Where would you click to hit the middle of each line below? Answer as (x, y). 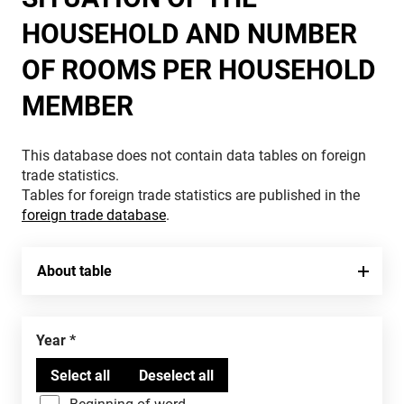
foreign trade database (94, 215)
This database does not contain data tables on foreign (194, 156)
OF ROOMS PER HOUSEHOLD (199, 70)
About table (74, 271)
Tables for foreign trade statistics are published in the (191, 195)
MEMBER (78, 106)
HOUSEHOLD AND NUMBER (189, 34)
